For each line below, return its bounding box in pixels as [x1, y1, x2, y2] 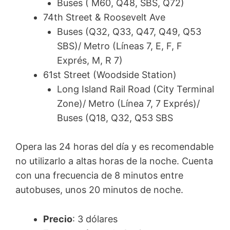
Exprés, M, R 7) [57, 54, 123, 66]
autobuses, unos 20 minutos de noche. [15, 184, 183, 196]
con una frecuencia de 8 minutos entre [15, 170, 183, 181]
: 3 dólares [72, 214, 118, 225]
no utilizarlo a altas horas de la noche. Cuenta [15, 156, 213, 167]
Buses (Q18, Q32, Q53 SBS [57, 112, 173, 123]
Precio [43, 214, 72, 225]
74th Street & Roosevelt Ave [43, 11, 165, 23]
